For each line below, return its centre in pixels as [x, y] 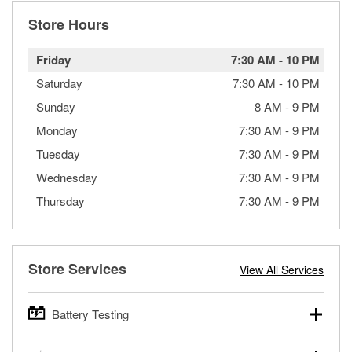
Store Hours [69, 24]
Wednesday [67, 177]
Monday [57, 130]
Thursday [60, 200]
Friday [53, 59]
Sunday [56, 106]
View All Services [282, 269]
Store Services [77, 268]
